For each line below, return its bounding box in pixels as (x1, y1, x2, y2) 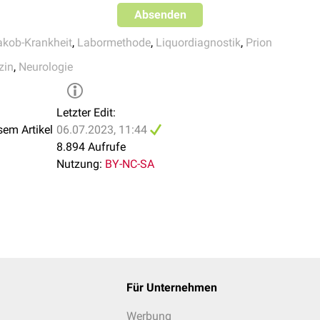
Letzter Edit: (56, 106, 116, 119)
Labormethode (77, 36, 151, 49)
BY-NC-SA (105, 157, 154, 171)
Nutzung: (56, 157, 102, 171)
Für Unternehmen (126, 281, 217, 294)
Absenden (134, 8, 186, 21)
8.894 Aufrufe (56, 140, 126, 154)
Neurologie (19, 60, 73, 74)
